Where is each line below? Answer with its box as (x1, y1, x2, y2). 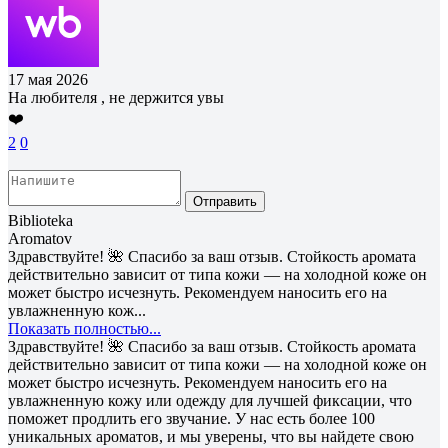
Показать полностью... (8, 319, 161, 337)
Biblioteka (8, 211, 73, 229)
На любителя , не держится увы (8, 88, 224, 106)
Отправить (193, 193, 257, 209)
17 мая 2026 (8, 70, 88, 88)
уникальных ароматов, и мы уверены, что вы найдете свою (8, 427, 414, 445)
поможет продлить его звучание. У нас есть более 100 (8, 409, 375, 427)
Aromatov (8, 229, 72, 247)
